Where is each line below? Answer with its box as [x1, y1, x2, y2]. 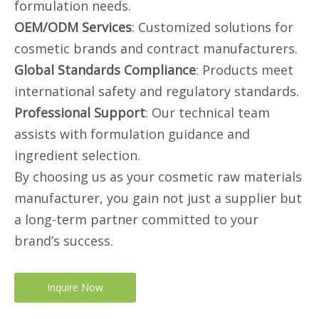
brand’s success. [14, 232, 113, 249]
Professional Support [14, 104, 145, 121]
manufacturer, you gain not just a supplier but [14, 189, 302, 206]
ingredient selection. [14, 147, 140, 164]
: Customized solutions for [132, 19, 293, 36]
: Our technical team [145, 104, 270, 121]
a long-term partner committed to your [14, 211, 258, 228]
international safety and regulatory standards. [14, 83, 299, 100]
